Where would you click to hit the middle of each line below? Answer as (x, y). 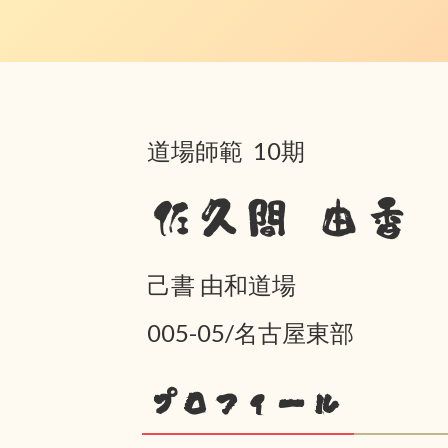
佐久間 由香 (279, 218)
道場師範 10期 (226, 150)
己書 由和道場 (221, 284)
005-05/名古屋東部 (250, 332)
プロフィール (243, 403)
